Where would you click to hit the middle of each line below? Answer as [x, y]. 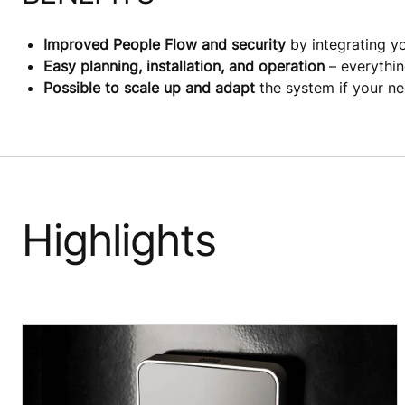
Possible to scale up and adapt [149, 87]
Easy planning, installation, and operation [184, 66]
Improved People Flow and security [165, 44]
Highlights [119, 240]
